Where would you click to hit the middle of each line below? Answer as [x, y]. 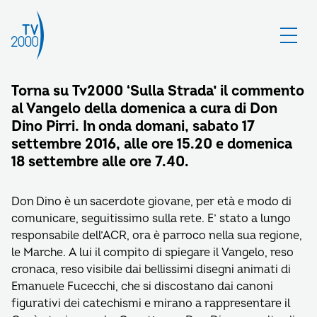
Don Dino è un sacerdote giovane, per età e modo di [151, 202]
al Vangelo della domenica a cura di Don [144, 109]
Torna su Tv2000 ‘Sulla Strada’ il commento [158, 91]
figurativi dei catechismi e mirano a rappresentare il [151, 304]
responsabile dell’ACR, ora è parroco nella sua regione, [157, 236]
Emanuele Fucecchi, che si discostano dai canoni [142, 287]
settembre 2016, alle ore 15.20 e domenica [152, 144]
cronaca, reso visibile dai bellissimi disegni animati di [151, 270]
